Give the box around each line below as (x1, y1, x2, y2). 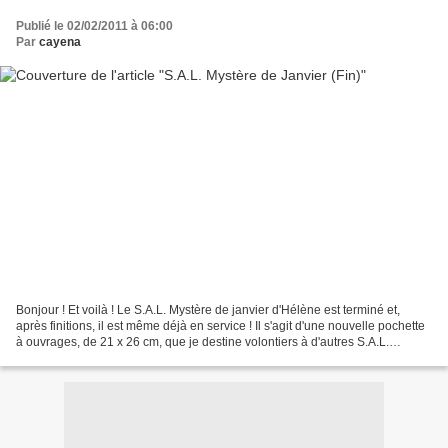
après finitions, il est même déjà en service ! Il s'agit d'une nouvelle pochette (16, 318, 425, 333)
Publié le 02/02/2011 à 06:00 (16, 19, 173, 34)
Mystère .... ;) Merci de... (16, 350, 143, 365)
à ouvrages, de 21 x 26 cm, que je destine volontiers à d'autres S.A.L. (16, 334, 389, 349)
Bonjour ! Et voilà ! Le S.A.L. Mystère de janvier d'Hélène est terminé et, (16, 302, 400, 317)
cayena (39, 35, 81, 50)
